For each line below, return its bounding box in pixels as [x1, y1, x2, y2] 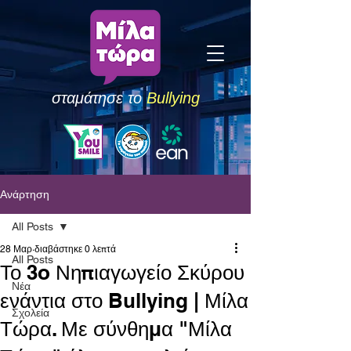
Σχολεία [12, 306, 49, 319]
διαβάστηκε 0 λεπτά [34, 244, 116, 255]
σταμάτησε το [51, 89, 147, 107]
